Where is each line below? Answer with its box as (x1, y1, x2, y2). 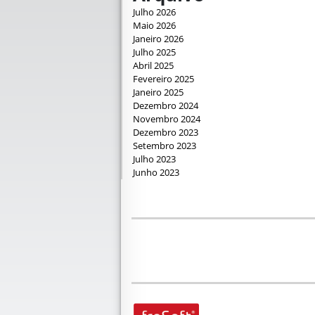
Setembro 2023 (133, 139, 196, 152)
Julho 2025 (133, 45, 176, 58)
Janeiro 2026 (133, 32, 184, 45)
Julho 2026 (133, 5, 176, 18)
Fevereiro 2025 (133, 72, 194, 85)
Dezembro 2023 (133, 125, 198, 139)
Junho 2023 (133, 165, 179, 179)
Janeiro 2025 (133, 85, 184, 98)
